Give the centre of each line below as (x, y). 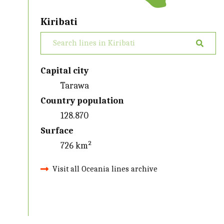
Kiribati (59, 21)
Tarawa (75, 85)
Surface (57, 130)
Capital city (65, 70)
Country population (82, 100)
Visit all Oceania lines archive (105, 169)
